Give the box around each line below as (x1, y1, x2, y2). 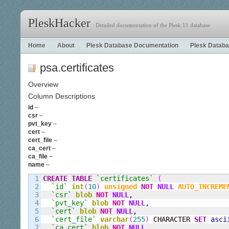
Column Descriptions (28, 92, 95, 100)
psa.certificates (40, 61, 114, 74)
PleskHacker (28, 16, 90, 30)
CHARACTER (149, 215, 194, 223)
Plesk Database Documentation (86, 42, 178, 49)
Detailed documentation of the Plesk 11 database (96, 22, 210, 28)
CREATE (43, 174, 67, 182)
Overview (28, 80, 58, 88)
